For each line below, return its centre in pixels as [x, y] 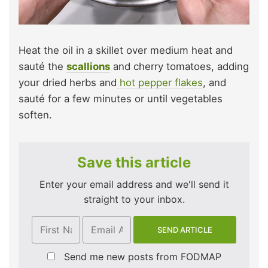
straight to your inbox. [134, 199]
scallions [88, 66]
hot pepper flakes [160, 82]
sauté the [42, 66]
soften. [35, 115]
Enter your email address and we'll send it [134, 184]
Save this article [134, 162]
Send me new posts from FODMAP [142, 257]
